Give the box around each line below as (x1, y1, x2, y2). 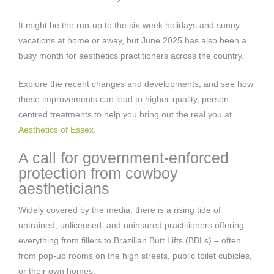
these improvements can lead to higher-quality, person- (18, 94, 232, 104)
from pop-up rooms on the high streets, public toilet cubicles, (18, 250, 252, 261)
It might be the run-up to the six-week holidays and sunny (18, 20, 240, 30)
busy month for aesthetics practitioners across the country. (18, 50, 244, 61)
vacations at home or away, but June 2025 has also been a (18, 35, 246, 45)
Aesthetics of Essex (18, 124, 94, 135)
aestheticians (18, 179, 109, 197)
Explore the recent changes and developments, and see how (18, 78, 253, 89)
